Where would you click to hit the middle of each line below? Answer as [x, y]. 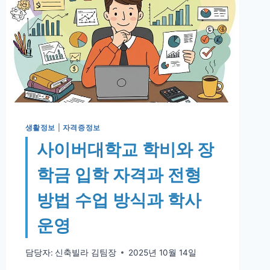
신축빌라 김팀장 [85, 252]
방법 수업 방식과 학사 [119, 200]
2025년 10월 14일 [162, 252]
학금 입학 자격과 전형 [119, 175]
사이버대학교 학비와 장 [125, 150]
